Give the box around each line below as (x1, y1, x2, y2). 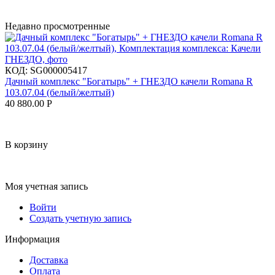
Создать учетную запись (29, 212, 131, 223)
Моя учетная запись (5, 180, 88, 192)
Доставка (29, 254, 68, 265)
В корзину (5, 139, 48, 150)
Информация (5, 233, 60, 244)
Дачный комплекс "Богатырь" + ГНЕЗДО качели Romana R (5, 76, 253, 87)
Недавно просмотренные (5, 20, 110, 31)
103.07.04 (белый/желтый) (5, 87, 114, 98)
